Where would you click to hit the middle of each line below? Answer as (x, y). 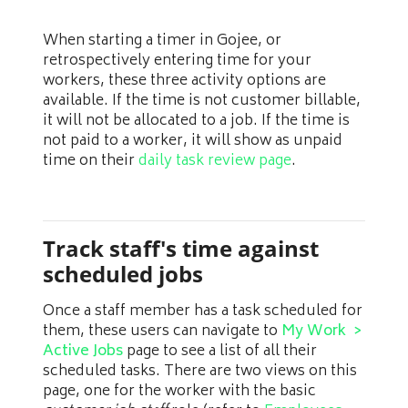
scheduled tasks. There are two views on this (200, 372)
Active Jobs (83, 352)
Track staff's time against (181, 249)
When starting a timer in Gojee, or (162, 41)
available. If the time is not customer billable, (202, 101)
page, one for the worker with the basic (179, 392)
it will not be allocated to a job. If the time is (196, 121)
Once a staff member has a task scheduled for (203, 311)
